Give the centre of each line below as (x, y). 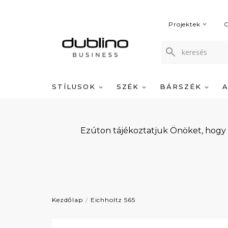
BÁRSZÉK (182, 87)
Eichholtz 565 (113, 200)
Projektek (184, 24)
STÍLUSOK (75, 87)
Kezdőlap (67, 200)
